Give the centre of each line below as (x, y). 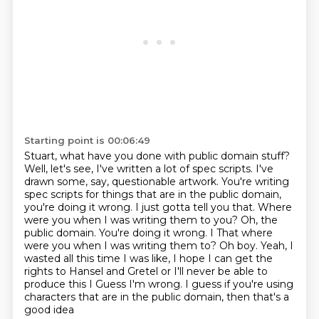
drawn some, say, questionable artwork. (122, 182)
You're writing (255, 182)
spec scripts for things (80, 194)
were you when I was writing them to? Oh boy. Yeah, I (158, 246)
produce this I (59, 284)
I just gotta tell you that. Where (213, 207)
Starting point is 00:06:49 (87, 140)
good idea (49, 310)
